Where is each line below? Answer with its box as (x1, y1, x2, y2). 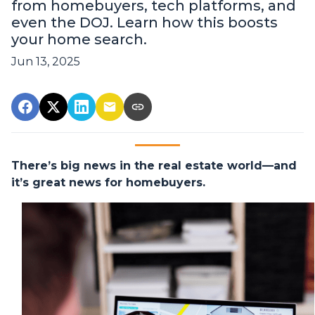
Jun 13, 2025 (11, 55, 80, 69)
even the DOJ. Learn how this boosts (11, 14, 278, 32)
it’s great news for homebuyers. (11, 176, 205, 190)
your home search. (11, 31, 147, 49)
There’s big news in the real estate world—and (11, 159, 297, 173)
